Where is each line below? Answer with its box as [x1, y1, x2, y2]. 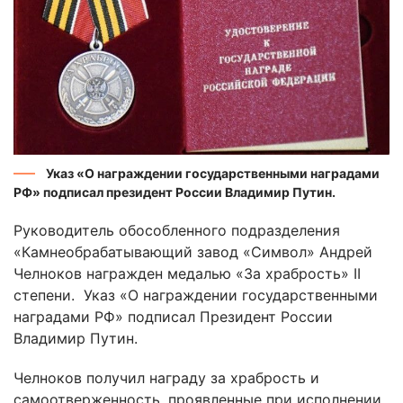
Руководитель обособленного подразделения [13, 221, 340, 240]
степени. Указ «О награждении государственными [13, 286, 378, 305]
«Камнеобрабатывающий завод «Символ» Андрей [13, 243, 372, 262]
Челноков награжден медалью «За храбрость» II [13, 264, 361, 283]
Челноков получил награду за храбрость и [13, 369, 319, 388]
